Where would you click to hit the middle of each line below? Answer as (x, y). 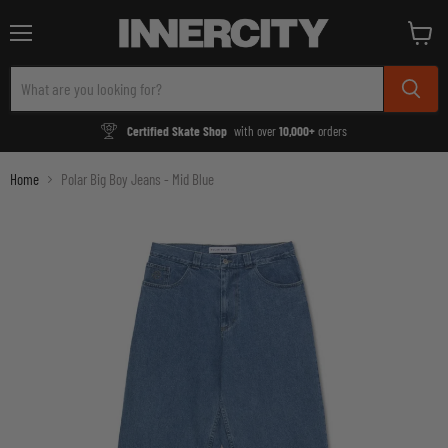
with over (257, 130)
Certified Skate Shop (176, 130)
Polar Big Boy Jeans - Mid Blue (137, 178)
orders (331, 130)
